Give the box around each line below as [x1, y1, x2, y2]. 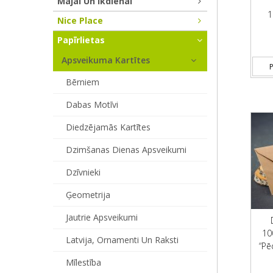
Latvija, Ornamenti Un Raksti [66, 234, 179, 246]
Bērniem [66, 76, 99, 88]
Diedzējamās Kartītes [66, 121, 151, 133]
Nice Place [57, 15, 103, 26]
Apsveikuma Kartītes [62, 54, 150, 66]
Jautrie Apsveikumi [66, 211, 138, 223]
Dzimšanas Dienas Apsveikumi [66, 144, 186, 155]
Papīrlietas [57, 34, 105, 46]
